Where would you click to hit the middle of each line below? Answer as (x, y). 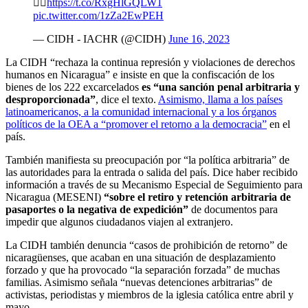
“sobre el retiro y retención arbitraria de (197, 197)
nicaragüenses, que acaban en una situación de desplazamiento (141, 258)
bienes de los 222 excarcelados (74, 87)
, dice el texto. (127, 100)
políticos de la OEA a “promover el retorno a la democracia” (136, 124)
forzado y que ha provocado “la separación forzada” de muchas (143, 270)
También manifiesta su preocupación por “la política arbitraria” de (147, 160)
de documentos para (233, 210)
